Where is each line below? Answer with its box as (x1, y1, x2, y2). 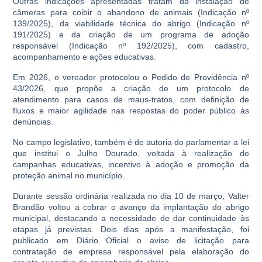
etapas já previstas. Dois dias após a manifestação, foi (13, 225, 249, 234)
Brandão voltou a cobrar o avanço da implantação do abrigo (13, 202, 249, 212)
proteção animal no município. (13, 171, 125, 180)
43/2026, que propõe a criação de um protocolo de (13, 84, 249, 93)
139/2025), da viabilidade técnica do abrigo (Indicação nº (13, 19, 249, 28)
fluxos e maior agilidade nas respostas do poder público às (13, 106, 249, 115)
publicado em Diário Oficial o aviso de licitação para (13, 236, 249, 245)
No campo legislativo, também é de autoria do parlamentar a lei (13, 137, 249, 147)
